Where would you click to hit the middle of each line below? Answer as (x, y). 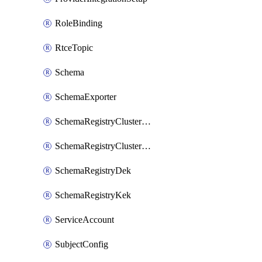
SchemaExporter (86, 97)
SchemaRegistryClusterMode (146, 146)
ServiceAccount (85, 220)
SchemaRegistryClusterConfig (146, 121)
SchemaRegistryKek (93, 195)
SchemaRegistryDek (93, 170)
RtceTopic (74, 48)
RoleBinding (79, 23)
